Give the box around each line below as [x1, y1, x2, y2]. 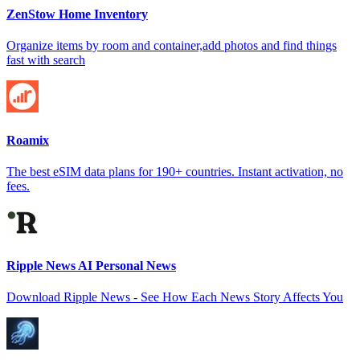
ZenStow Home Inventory [6, 6, 148, 21]
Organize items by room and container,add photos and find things [6, 39, 337, 53]
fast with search [6, 53, 85, 67]
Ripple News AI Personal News [6, 259, 176, 273]
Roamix [6, 133, 49, 147]
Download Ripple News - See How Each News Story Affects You [6, 290, 343, 305]
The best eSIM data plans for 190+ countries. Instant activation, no [6, 164, 343, 178]
